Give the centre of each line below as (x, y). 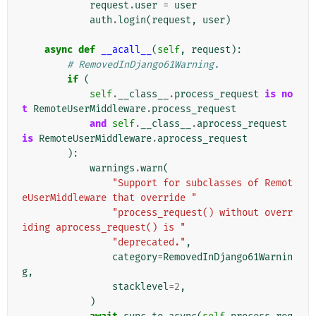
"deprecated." (149, 243)
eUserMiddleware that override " (109, 198)
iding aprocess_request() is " (104, 228)
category (135, 257)
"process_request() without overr (202, 213)
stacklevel (140, 287)
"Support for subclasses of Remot (202, 183)
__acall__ (126, 50)
